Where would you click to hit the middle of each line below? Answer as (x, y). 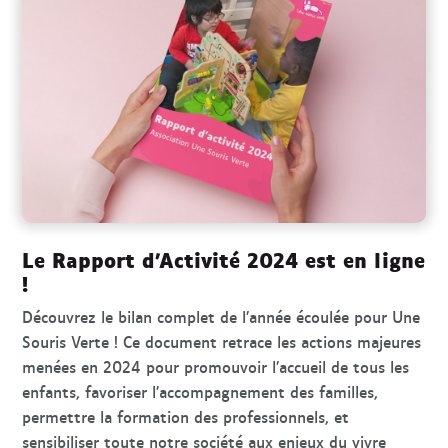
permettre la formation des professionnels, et (186, 417)
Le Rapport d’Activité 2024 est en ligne (224, 259)
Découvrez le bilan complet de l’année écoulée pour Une (221, 317)
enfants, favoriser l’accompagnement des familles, (200, 392)
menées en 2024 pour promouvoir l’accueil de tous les (216, 367)
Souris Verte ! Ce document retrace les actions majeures (222, 342)
